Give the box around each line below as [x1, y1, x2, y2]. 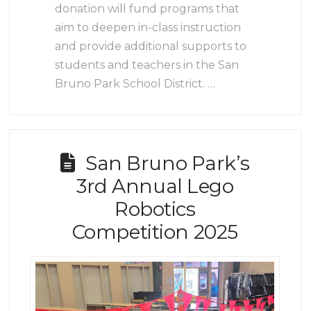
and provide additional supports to [55, 39, 247, 53]
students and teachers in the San [55, 58, 239, 72]
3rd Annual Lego [76, 174, 234, 198]
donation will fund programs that [55, 1, 240, 15]
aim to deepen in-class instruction [55, 20, 242, 34]
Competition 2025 [72, 220, 238, 244]
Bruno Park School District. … [55, 76, 216, 90]
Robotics [114, 197, 196, 221]
